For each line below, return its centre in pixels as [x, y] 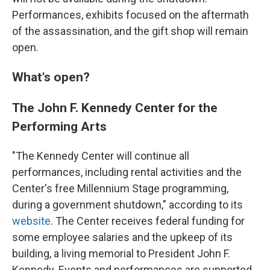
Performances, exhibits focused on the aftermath [130, 15]
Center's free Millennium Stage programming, [120, 188]
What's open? [51, 77]
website [31, 221]
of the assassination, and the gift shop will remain [130, 31]
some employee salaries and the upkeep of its [122, 237]
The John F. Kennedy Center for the [115, 108]
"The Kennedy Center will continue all [101, 156]
